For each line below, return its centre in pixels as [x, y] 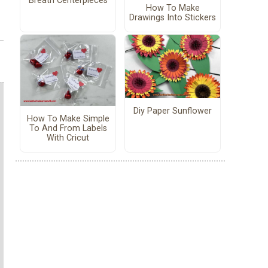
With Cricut [68, 138]
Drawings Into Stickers [173, 18]
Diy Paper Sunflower [173, 111]
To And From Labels [68, 129]
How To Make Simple [68, 119]
